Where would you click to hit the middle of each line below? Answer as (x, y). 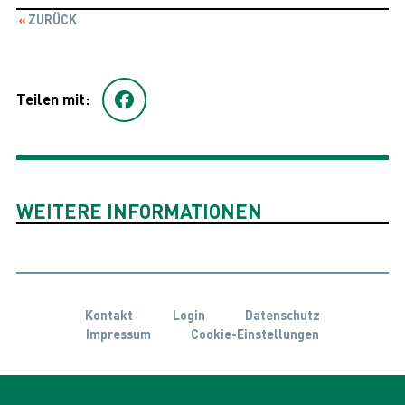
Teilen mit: (52, 99)
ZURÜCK (52, 19)
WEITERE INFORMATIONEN (139, 211)
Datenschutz (282, 314)
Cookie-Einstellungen (254, 333)
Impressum (119, 333)
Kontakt (109, 314)
